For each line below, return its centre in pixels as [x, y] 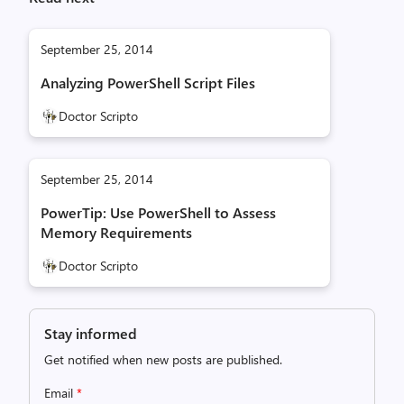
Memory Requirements [116, 232]
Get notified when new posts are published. [163, 359]
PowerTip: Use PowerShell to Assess [158, 212]
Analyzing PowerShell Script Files [148, 83]
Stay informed [91, 333]
